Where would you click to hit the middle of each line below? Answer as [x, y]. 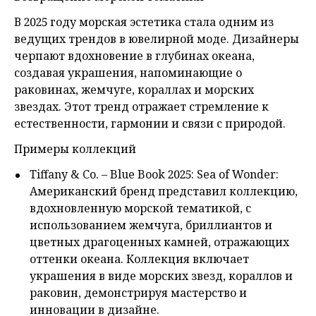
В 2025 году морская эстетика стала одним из [144, 22]
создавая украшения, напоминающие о [128, 73]
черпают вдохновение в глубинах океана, [134, 56]
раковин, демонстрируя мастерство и [138, 293]
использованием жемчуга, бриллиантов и [151, 225]
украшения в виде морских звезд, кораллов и [161, 276]
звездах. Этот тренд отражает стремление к [141, 107]
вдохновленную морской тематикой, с [140, 208]
